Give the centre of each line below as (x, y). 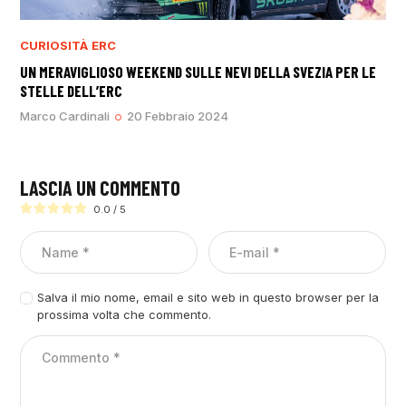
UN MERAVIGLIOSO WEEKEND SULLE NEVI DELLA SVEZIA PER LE (198, 72)
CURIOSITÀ (54, 46)
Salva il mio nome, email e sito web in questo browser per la (208, 298)
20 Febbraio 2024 (178, 116)
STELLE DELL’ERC (72, 91)
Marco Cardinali (65, 116)
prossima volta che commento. (124, 315)
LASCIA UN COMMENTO (101, 188)
